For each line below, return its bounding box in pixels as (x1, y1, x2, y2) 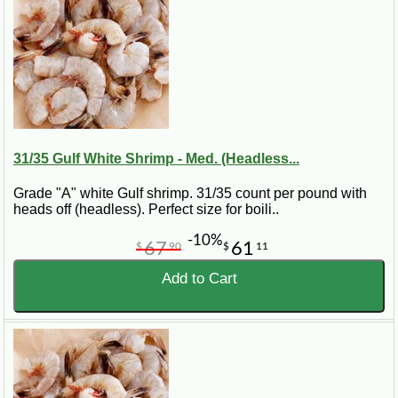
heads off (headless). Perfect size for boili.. (13, 202, 279, 218)
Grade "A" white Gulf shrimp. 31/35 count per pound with (13, 186, 367, 202)
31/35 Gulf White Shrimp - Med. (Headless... (13, 151, 299, 167)
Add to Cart (161, 270, 237, 288)
